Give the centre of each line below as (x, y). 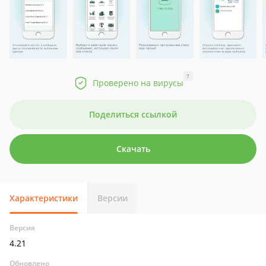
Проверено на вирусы (138, 83)
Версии (113, 198)
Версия (22, 228)
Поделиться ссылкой (133, 114)
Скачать (133, 149)
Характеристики (44, 198)
